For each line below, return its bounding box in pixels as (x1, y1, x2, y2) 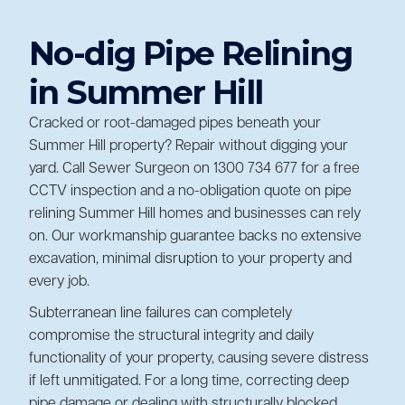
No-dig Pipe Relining (29, 33, 352, 73)
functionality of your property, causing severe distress (29, 351, 369, 366)
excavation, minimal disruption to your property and (29, 251, 352, 267)
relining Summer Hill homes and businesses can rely (29, 206, 361, 221)
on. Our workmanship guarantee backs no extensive (29, 229, 362, 244)
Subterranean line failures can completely (29, 306, 292, 321)
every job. (29, 274, 89, 289)
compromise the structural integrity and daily (29, 328, 314, 344)
